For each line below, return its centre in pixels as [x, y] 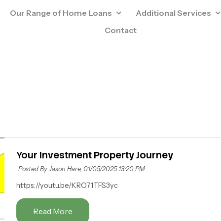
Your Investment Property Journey [94, 155]
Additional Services [174, 13]
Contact [121, 30]
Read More [53, 211]
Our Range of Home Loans [61, 13]
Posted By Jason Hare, [50, 169]
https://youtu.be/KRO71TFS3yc [67, 185]
